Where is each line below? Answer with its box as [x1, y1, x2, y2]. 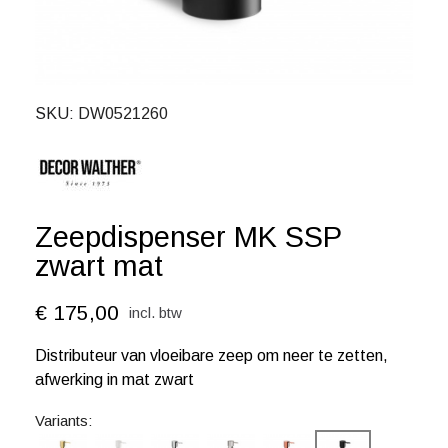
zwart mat [35, 250, 163, 282]
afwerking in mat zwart [35, 371, 194, 388]
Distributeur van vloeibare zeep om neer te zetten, [35, 347, 388, 364]
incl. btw [129, 303, 182, 321]
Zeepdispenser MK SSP [35, 221, 341, 253]
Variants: [35, 412, 92, 429]
